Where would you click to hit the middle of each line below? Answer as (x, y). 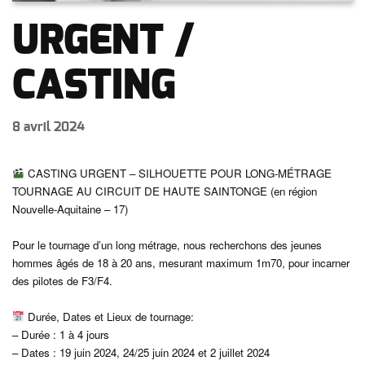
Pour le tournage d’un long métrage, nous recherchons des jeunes (167, 245)
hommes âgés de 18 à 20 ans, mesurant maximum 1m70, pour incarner (181, 263)
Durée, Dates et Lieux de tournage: (110, 317)
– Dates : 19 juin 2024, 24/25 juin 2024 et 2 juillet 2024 (141, 352)
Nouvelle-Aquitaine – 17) (70, 209)
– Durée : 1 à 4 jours (61, 334)
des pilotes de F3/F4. (62, 281)
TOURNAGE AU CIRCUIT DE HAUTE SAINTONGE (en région (165, 191)
